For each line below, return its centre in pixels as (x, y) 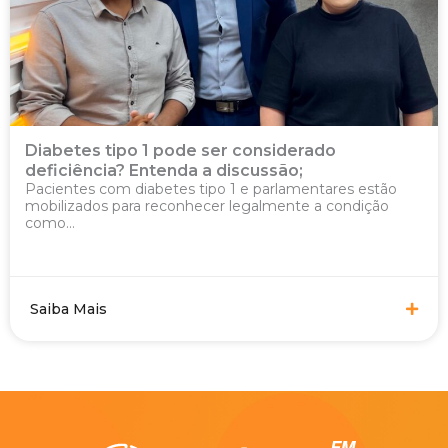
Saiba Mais (68, 308)
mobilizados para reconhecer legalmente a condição (207, 205)
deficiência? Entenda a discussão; (164, 170)
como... (50, 222)
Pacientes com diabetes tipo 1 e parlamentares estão (211, 188)
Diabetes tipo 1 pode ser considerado (180, 150)
